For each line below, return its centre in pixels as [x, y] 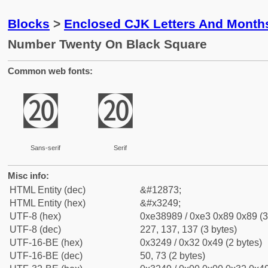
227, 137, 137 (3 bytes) [188, 229]
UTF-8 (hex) [35, 216]
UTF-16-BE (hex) [46, 243]
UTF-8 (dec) [35, 229]
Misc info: [28, 176]
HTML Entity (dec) [48, 190]
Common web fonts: [50, 71]
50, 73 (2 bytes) [173, 256]
